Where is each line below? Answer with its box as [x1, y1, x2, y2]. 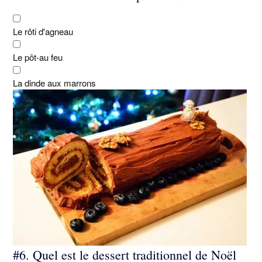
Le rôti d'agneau [13, 25, 73, 38]
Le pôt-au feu [13, 51, 63, 64]
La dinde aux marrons [13, 77, 96, 89]
